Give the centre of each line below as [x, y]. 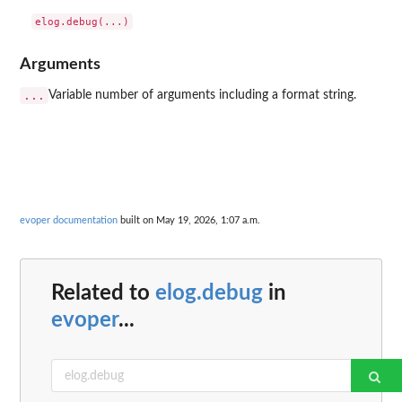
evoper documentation [69, 220]
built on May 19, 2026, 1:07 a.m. [189, 220]
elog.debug [209, 294]
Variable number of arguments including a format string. [202, 95]
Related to [103, 294]
